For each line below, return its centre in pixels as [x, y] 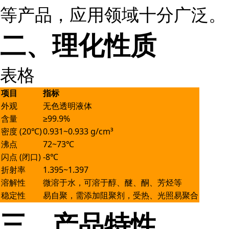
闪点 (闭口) [21, 157]
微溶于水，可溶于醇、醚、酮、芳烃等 [112, 182]
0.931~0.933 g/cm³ [78, 131]
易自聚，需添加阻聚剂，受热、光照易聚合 [121, 195]
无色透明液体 [67, 106]
